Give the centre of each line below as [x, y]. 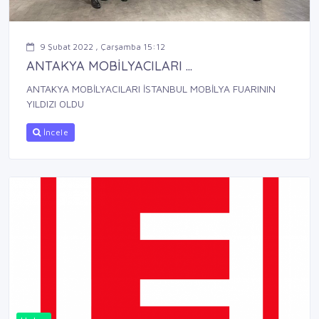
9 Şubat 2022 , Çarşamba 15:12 [103, 47]
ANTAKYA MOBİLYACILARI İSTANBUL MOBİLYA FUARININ [151, 89]
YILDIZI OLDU [55, 104]
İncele [54, 132]
